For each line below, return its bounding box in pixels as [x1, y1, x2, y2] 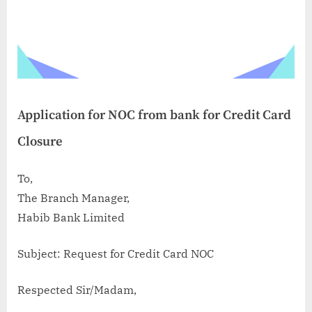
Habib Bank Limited [17, 210, 125, 225]
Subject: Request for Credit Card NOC [17, 247, 214, 261]
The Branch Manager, [17, 191, 130, 205]
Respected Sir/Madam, [17, 283, 136, 297]
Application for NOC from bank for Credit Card [17, 107, 291, 124]
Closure [17, 134, 63, 150]
